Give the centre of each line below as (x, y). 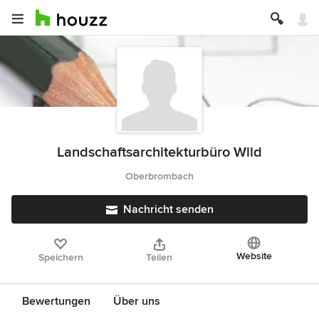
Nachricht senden (168, 209)
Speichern (61, 257)
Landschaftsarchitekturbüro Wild (159, 152)
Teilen (159, 257)
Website (254, 256)
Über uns (137, 301)
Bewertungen (56, 301)
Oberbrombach (159, 176)
